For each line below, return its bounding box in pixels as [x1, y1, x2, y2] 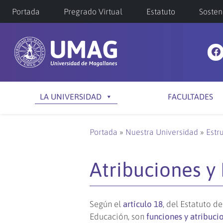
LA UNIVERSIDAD [40, 92, 102, 101]
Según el [90, 199, 123, 209]
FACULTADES [167, 92, 213, 101]
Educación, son [90, 212, 146, 222]
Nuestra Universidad [125, 127, 198, 136]
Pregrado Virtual [64, 7, 122, 16]
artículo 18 [123, 199, 163, 209]
